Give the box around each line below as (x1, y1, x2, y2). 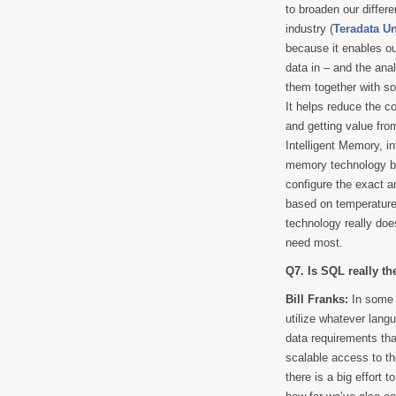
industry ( (286, 22, 333, 35)
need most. (286, 236, 343, 249)
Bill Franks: (286, 293, 348, 306)
